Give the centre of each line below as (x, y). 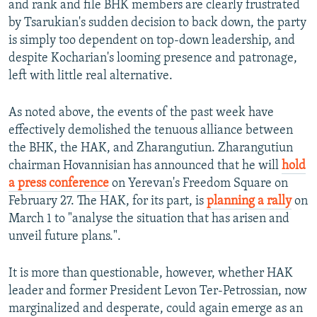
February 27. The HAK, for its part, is (108, 202)
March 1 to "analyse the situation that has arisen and (149, 219)
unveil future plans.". (65, 237)
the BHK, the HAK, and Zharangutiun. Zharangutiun (151, 149)
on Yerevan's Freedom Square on (198, 184)
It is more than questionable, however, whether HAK (151, 274)
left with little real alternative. (91, 76)
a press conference (59, 184)
